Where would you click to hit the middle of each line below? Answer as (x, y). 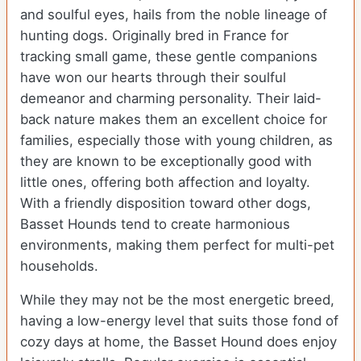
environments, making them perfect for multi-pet (177, 245)
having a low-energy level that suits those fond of (179, 320)
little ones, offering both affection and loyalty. (165, 182)
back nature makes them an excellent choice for (174, 119)
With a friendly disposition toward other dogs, (166, 203)
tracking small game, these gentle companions (169, 56)
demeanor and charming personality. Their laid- (171, 98)
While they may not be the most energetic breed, (177, 299)
